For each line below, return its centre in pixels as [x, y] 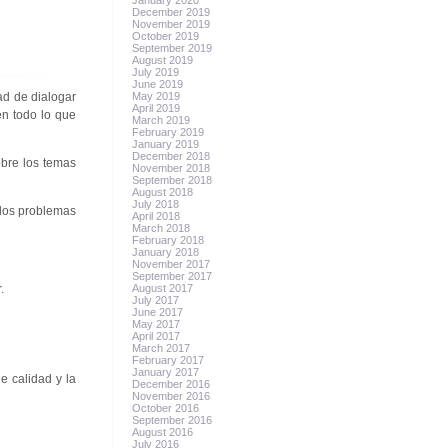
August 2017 [163, 288]
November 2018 [171, 168]
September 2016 [172, 420]
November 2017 [171, 264]
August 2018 [163, 192]
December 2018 [171, 156]
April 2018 [156, 216]
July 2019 [156, 72]
